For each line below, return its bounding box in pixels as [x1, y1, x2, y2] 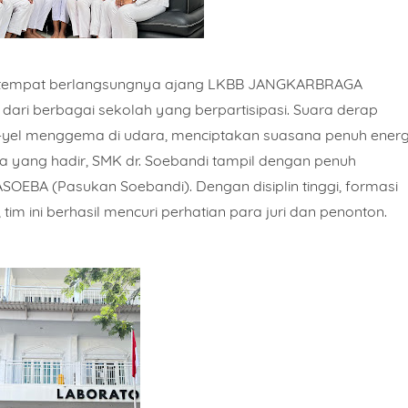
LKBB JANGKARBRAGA [208, 75, 362, 93]
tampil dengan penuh [209, 151, 356, 169]
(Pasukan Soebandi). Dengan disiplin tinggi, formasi [48, 177, 398, 195]
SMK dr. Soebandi [92, 151, 209, 169]
